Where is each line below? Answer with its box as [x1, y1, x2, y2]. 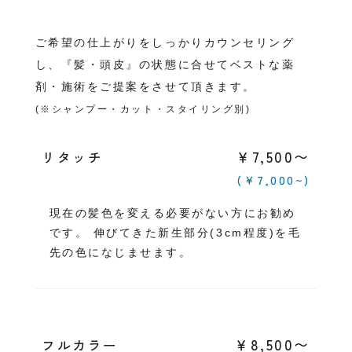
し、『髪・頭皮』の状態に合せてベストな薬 [35, 58, 295, 71]
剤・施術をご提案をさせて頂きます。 [35, 80, 256, 93]
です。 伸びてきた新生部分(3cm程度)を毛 [49, 226, 302, 239]
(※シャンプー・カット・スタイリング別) [35, 104, 251, 115]
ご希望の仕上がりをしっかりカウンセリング [35, 36, 295, 49]
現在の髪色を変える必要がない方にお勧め [49, 207, 296, 219]
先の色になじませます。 [49, 246, 192, 258]
